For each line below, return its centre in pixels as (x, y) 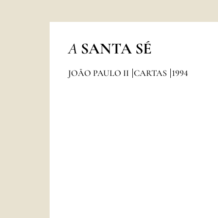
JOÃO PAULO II (99, 73)
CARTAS (151, 73)
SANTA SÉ (116, 48)
